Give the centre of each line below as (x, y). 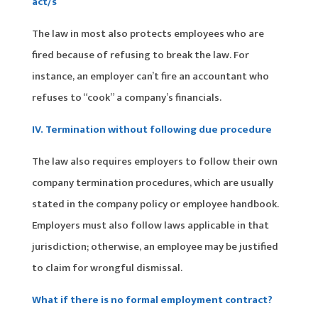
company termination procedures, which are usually (152, 182)
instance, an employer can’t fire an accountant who (150, 76)
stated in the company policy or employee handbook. (155, 204)
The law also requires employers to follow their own (154, 161)
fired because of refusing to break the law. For (140, 55)
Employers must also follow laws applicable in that (150, 225)
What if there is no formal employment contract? (152, 300)
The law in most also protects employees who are (148, 33)
